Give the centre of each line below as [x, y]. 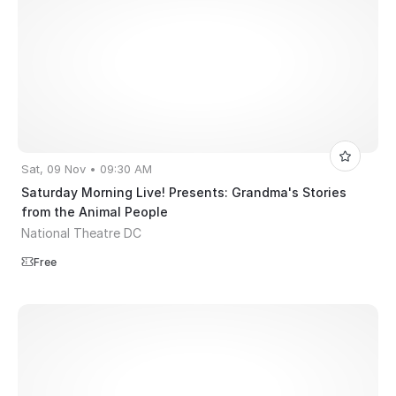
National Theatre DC [81, 233]
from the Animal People [95, 212]
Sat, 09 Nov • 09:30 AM [87, 169]
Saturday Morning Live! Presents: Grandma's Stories [184, 193]
